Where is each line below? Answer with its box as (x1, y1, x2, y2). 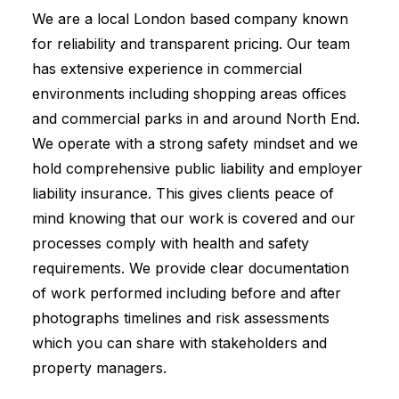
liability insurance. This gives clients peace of (32, 184, 334, 202)
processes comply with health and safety (32, 234, 309, 252)
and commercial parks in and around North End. (32, 110, 360, 127)
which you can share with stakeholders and (32, 334, 327, 352)
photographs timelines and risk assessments (32, 309, 330, 327)
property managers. (32, 359, 167, 377)
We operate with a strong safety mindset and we (32, 134, 358, 152)
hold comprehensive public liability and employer (32, 159, 362, 177)
